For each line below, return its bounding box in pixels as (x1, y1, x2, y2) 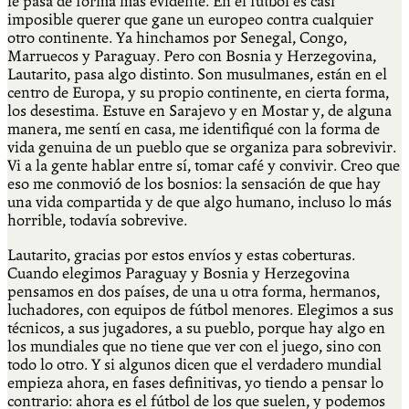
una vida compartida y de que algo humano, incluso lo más (7, 193, 392, 211)
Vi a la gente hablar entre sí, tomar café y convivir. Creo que (7, 156, 400, 174)
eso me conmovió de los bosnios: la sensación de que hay (7, 174, 381, 193)
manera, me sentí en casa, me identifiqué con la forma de (7, 120, 380, 138)
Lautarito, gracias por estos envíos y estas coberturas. (7, 246, 355, 264)
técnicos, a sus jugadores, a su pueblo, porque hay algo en (7, 319, 385, 337)
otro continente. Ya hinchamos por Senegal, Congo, (7, 28, 347, 47)
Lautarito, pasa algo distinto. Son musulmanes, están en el (7, 65, 387, 83)
